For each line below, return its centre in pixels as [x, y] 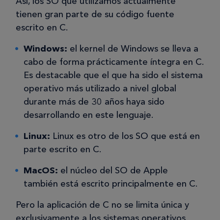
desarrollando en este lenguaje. [88, 115]
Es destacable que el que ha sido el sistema [113, 75]
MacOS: [41, 171]
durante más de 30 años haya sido [94, 102]
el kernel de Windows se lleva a [133, 49]
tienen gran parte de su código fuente [95, 14]
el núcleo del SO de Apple [113, 171]
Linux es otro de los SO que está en [125, 136]
